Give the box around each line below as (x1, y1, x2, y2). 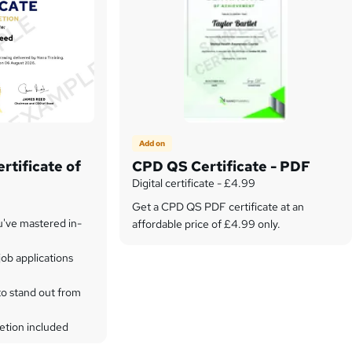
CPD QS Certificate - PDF (132, 157, 311, 176)
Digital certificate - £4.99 (132, 176, 256, 191)
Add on (139, 137, 166, 148)
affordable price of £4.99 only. (132, 217, 281, 232)
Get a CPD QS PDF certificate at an (132, 200, 305, 214)
